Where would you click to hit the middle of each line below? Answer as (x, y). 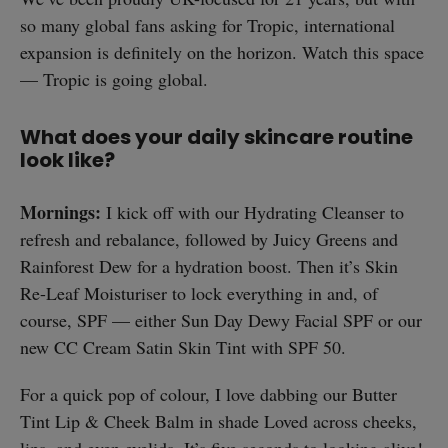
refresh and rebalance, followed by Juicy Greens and (209, 238)
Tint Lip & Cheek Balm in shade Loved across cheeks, (218, 420)
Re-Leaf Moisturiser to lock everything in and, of (199, 292)
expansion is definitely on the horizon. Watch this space (222, 51)
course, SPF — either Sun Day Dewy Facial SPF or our (221, 319)
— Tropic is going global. (114, 78)
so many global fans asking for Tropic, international (207, 24)
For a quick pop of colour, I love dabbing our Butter (208, 393)
